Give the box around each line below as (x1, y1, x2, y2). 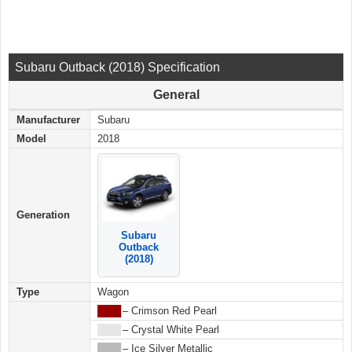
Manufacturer (16, 114, 80, 126)
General (152, 88, 200, 102)
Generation (16, 209, 70, 222)
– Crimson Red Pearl (119, 305, 217, 317)
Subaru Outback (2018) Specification (15, 60, 220, 75)
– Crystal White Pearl (119, 324, 219, 336)
